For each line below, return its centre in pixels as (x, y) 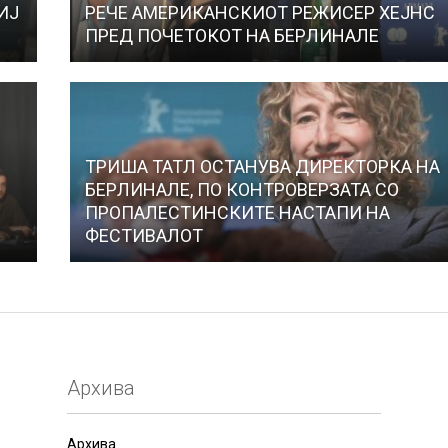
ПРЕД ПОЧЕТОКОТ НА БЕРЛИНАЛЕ (231, 36)
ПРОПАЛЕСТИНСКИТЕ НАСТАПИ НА (237, 213)
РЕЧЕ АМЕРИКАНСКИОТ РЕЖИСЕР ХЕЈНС (259, 13)
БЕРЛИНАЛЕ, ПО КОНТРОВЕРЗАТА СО (241, 190)
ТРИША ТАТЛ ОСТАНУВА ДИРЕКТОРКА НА (262, 167)
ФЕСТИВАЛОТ (143, 236)
